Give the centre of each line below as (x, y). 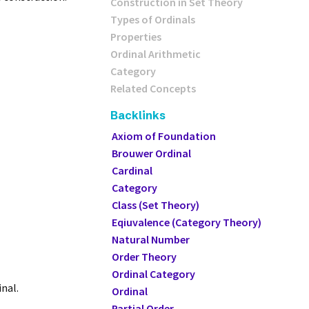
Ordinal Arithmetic (156, 54)
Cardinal (132, 170)
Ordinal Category (153, 274)
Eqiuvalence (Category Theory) (186, 222)
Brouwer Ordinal (151, 153)
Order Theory (144, 257)
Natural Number (150, 239)
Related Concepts (153, 88)
